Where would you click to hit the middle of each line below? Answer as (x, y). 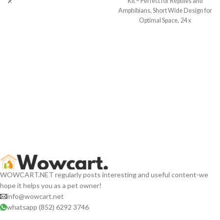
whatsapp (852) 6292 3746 (48, 207)
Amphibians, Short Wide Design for (165, 10)
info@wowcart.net (35, 196)
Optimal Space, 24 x (165, 20)
